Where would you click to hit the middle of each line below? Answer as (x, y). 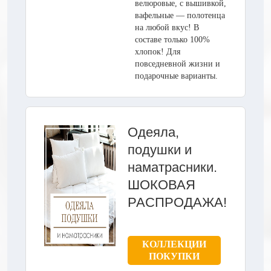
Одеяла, (153, 132)
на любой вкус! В (167, 27)
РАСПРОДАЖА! (177, 202)
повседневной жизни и (178, 64)
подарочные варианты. (176, 76)
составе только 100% (172, 39)
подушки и (160, 149)
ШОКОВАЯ (162, 184)
